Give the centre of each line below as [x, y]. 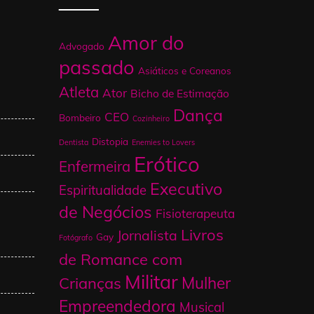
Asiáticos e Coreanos [184, 70]
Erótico [166, 164]
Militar [151, 281]
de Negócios [105, 212]
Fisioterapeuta [195, 213]
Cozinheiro [151, 118]
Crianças [90, 283]
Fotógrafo [75, 237]
